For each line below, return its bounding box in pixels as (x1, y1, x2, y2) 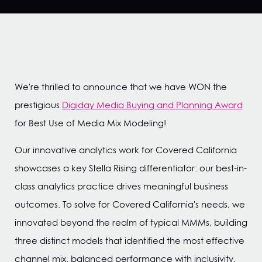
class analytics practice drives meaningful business (15, 180, 228, 192)
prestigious (15, 99, 62, 111)
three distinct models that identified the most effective (15, 235, 244, 247)
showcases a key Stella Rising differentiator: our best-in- (15, 162, 247, 174)
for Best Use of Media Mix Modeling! (15, 117, 166, 129)
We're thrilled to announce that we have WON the (15, 81, 227, 93)
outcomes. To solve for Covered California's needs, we (15, 198, 245, 211)
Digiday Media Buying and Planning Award (62, 99, 243, 111)
